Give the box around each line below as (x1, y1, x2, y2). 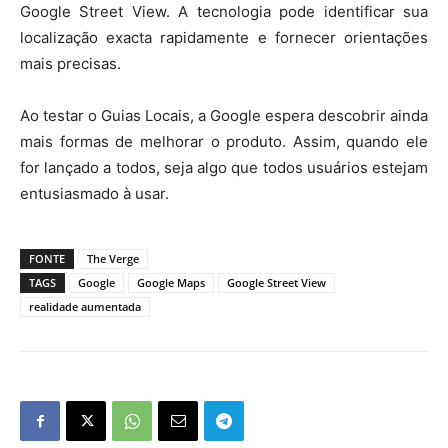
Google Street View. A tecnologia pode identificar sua (20, 2, 428, 21)
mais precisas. (20, 54, 121, 73)
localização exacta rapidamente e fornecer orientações (20, 28, 428, 47)
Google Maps (137, 275, 205, 290)
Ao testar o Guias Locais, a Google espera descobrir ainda (20, 106, 428, 125)
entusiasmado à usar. (20, 184, 169, 203)
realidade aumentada (29, 299, 141, 314)
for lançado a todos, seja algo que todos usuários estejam (20, 158, 428, 177)
